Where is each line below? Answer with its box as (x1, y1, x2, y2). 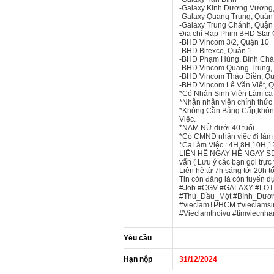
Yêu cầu (124, 234, 152, 242)
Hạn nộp (124, 255, 152, 264)
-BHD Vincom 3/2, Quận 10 (179, 38, 269, 46)
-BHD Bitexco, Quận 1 (179, 46, 252, 55)
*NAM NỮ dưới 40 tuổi (179, 124, 254, 132)
